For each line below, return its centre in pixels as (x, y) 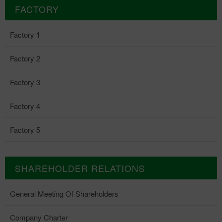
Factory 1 (25, 34)
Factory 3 (25, 82)
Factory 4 (25, 106)
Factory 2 (25, 58)
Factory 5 (25, 130)
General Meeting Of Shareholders (64, 194)
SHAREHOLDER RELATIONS (80, 168)
